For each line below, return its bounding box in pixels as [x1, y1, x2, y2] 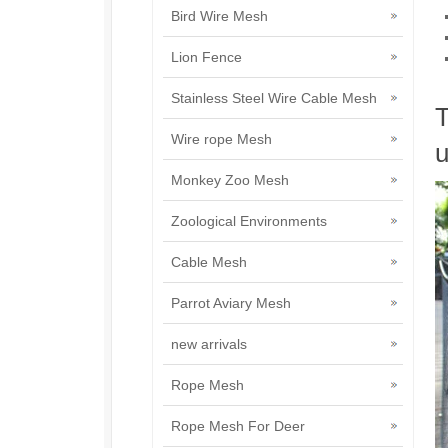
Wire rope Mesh [171, 131, 272, 147]
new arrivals [171, 336, 247, 352]
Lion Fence [171, 49, 242, 65]
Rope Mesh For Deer [171, 418, 305, 434]
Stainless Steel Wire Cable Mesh [171, 90, 377, 106]
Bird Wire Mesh [171, 8, 268, 24]
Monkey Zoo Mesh [171, 172, 289, 188]
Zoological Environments [171, 213, 327, 229]
